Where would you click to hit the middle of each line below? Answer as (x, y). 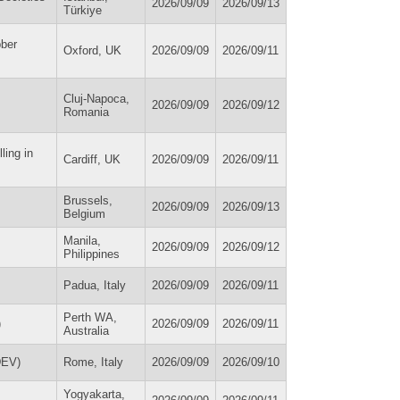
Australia (86, 330)
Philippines (92, 254)
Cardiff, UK (92, 159)
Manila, (82, 240)
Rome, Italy (93, 362)
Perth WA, (90, 317)
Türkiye (83, 10)
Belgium (84, 213)
